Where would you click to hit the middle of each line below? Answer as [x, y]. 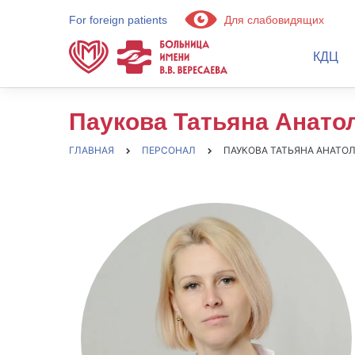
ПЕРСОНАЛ [169, 150]
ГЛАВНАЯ [92, 150]
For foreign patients [118, 20]
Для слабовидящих [273, 20]
